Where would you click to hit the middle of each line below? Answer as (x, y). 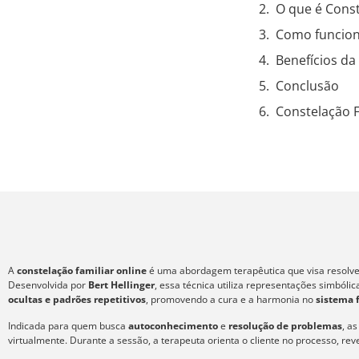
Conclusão (307, 86)
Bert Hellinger (121, 285)
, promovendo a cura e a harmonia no (231, 300)
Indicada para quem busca (68, 325)
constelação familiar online (82, 271)
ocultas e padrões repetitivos (77, 300)
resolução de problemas (284, 325)
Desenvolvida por (48, 285)
